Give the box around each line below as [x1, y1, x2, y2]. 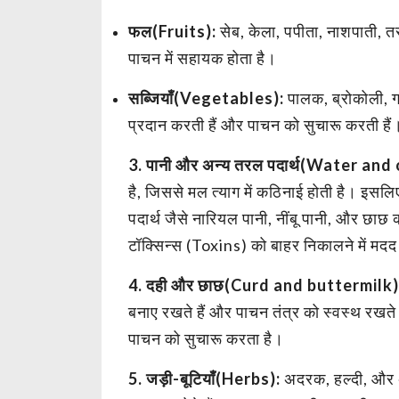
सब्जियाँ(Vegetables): [128, 87, 284, 108]
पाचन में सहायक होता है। [128, 47, 277, 68]
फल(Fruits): [128, 20, 220, 41]
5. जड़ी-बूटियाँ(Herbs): [128, 368, 281, 388]
